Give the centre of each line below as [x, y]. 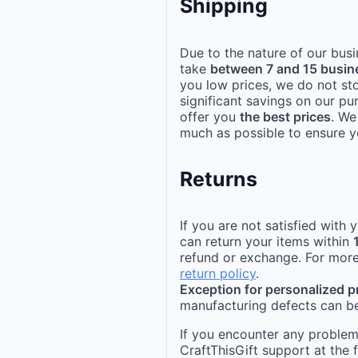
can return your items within [267, 242]
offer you [210, 116]
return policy [218, 274]
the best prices [285, 116]
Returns [219, 179]
